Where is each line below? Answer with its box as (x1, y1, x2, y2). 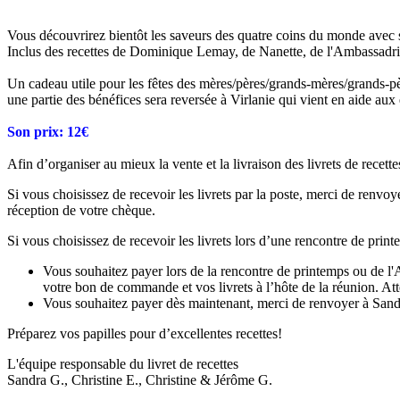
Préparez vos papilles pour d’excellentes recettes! (7, 325, 282, 341)
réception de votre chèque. (7, 202, 155, 218)
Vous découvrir (7, 27, 93, 43)
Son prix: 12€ (7, 123, 88, 139)
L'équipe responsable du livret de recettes (7, 355, 238, 371)
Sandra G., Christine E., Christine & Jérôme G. (7, 371, 272, 387)
